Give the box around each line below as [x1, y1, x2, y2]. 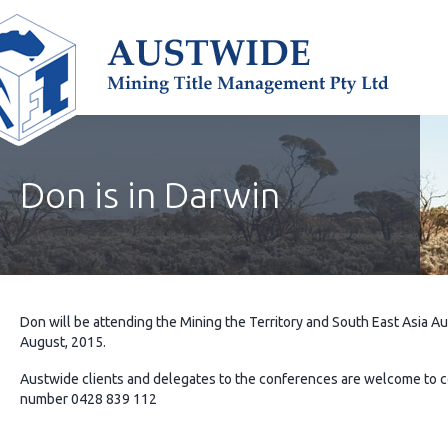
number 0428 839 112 [20, 390, 157, 407]
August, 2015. [20, 333, 106, 350]
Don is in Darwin [20, 173, 280, 215]
